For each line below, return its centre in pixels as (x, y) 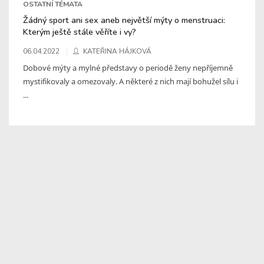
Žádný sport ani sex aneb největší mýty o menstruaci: (124, 20)
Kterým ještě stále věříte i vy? (80, 32)
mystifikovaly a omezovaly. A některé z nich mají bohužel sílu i (131, 81)
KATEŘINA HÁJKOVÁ (117, 51)
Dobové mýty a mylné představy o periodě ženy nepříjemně (128, 67)
